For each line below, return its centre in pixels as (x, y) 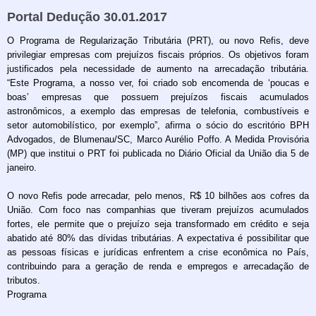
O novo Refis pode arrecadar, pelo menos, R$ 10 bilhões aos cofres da (158, 195)
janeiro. (22, 167)
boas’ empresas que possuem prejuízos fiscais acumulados (158, 97)
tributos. (24, 280)
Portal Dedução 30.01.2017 (87, 17)
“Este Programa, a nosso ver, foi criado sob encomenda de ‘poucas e (158, 83)
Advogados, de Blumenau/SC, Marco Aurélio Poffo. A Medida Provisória (158, 139)
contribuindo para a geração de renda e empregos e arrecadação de (158, 266)
